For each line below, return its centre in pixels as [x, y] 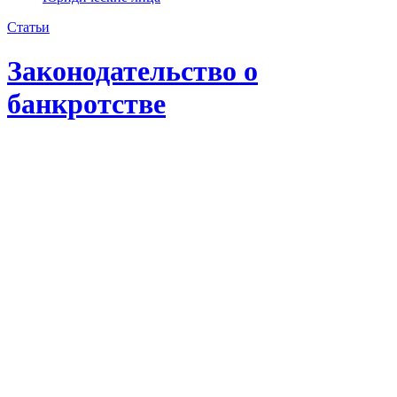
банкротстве [86, 103]
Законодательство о [132, 70]
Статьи [28, 27]
